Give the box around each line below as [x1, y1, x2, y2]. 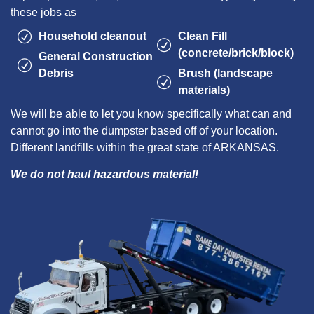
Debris [39, 67, 74, 79]
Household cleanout [39, 29, 146, 42]
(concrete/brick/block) [178, 46, 294, 59]
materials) [178, 83, 230, 96]
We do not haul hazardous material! [11, 168, 198, 180]
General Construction [39, 50, 153, 62]
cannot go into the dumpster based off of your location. [11, 124, 278, 137]
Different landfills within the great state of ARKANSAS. [11, 141, 279, 153]
